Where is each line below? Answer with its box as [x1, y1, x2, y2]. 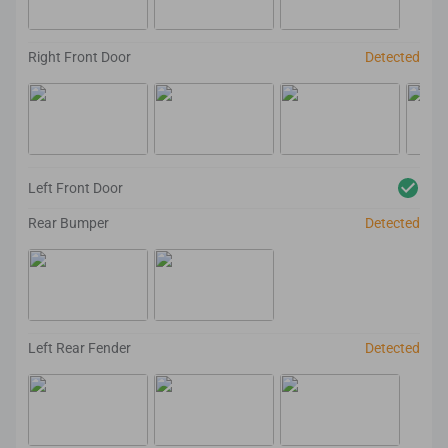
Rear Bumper [28, 215, 109, 231]
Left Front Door [28, 180, 123, 196]
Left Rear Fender [28, 340, 131, 356]
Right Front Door [28, 49, 131, 65]
